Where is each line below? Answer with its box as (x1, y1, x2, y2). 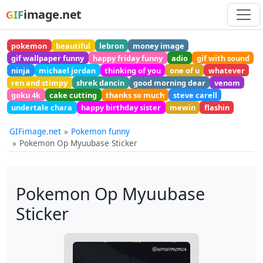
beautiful (56, 40, 91, 51)
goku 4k (11, 89, 41, 100)
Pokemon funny (70, 125, 130, 137)
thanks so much (105, 89, 164, 100)
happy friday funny (93, 52, 163, 63)
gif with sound (196, 52, 249, 63)
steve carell (173, 89, 217, 100)
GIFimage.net (9, 125, 61, 137)
